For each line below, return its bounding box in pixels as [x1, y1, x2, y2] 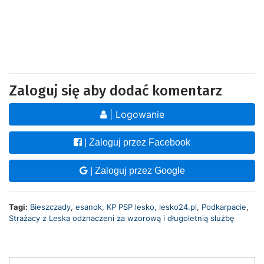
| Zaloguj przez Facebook [82, 137, 190, 147]
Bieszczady [30, 202, 71, 212]
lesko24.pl [159, 202, 197, 212]
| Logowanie [106, 108, 164, 120]
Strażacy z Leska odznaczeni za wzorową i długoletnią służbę [9, 213, 235, 223]
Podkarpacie [202, 202, 246, 212]
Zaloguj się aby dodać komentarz [9, 82, 222, 99]
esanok [75, 202, 102, 212]
